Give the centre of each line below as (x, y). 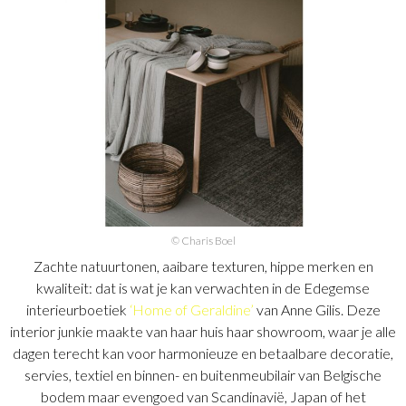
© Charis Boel (203, 241)
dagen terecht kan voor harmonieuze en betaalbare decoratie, (203, 353)
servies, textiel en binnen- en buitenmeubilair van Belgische (203, 375)
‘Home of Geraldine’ (191, 310)
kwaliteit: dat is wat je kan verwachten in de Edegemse (203, 288)
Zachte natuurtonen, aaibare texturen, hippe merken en (203, 266)
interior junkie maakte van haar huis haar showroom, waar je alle (203, 332)
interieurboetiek (77, 310)
